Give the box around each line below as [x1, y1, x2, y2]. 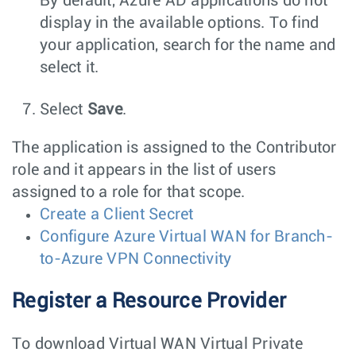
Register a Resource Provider [12, 291, 286, 312]
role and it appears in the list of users [12, 162, 276, 179]
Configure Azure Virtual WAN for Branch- [40, 229, 333, 246]
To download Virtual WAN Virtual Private [12, 336, 303, 353]
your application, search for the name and [40, 37, 336, 54]
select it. [40, 60, 99, 76]
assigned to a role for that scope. [12, 184, 246, 201]
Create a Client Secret [40, 207, 194, 223]
